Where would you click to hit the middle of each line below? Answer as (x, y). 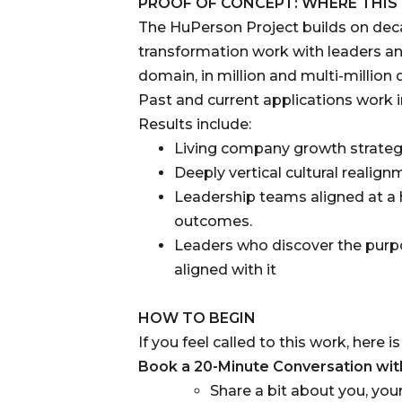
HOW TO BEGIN (197, 318)
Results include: (195, 124)
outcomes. (213, 221)
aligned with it (225, 269)
